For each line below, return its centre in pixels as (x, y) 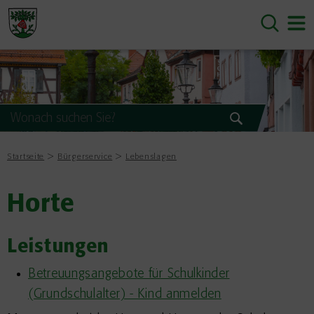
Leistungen (58, 247)
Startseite (26, 157)
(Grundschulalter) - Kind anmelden (125, 294)
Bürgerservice (85, 157)
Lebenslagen (151, 157)
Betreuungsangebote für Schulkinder (129, 274)
